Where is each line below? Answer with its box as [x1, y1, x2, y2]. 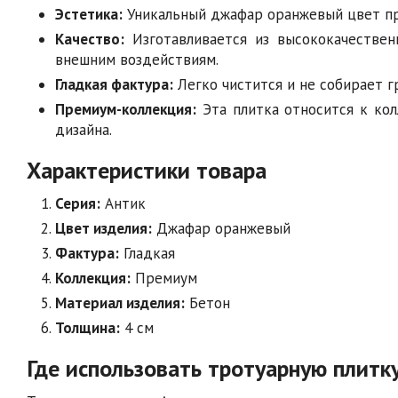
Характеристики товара [27, 155, 267, 185]
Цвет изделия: [55, 218, 152, 238]
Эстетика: [55, 4, 123, 24]
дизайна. [55, 119, 112, 139]
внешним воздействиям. [55, 49, 219, 69]
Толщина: [55, 317, 120, 338]
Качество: [55, 28, 124, 49]
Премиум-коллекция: [55, 99, 196, 119]
